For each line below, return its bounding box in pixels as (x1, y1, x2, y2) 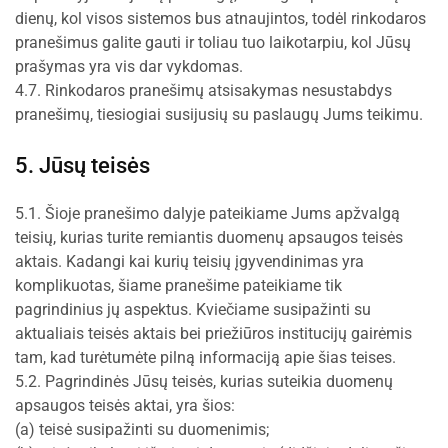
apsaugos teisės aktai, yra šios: (15, 396, 235, 415)
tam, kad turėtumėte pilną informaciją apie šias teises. (15, 348, 396, 367)
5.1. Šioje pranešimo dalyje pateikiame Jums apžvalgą (15, 204, 400, 223)
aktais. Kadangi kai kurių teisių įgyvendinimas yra (15, 252, 364, 271)
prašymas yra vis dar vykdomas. (15, 57, 243, 76)
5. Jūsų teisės (15, 153, 150, 178)
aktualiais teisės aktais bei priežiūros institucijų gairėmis (15, 324, 412, 343)
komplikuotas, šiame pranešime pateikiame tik (15, 276, 342, 295)
